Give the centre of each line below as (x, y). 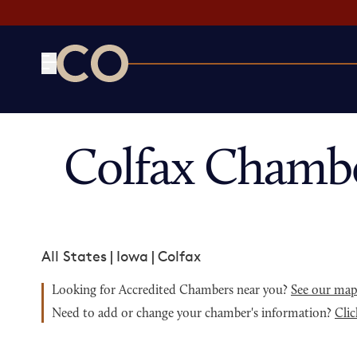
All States (74, 256)
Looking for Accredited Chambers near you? (171, 291)
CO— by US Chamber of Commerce (174, 92)
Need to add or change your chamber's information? (193, 314)
